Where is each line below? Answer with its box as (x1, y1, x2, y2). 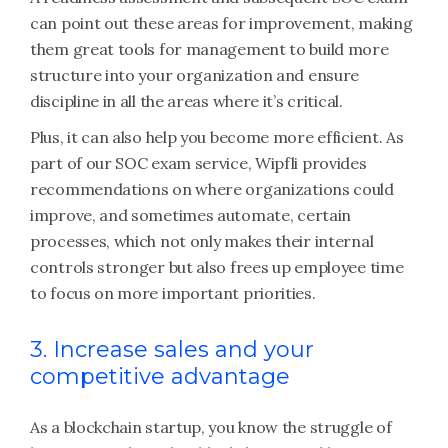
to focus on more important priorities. (30, 283, 316, 303)
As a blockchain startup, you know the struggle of (30, 417, 392, 437)
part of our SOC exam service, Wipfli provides (30, 153, 367, 173)
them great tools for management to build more (30, 39, 389, 59)
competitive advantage (30, 363, 290, 390)
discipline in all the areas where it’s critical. (30, 91, 343, 111)
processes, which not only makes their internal (30, 231, 374, 251)
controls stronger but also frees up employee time (30, 257, 404, 277)
